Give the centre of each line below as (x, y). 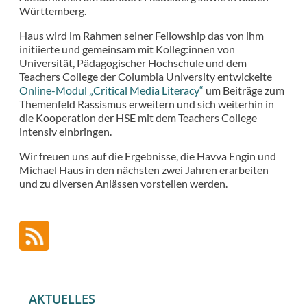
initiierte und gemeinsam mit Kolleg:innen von (127, 49)
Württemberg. (54, 10)
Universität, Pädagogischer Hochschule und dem (133, 62)
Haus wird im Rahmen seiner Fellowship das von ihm (142, 35)
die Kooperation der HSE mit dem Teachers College (138, 117)
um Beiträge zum (244, 90)
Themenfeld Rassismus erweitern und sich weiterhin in (147, 103)
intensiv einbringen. (66, 131)
